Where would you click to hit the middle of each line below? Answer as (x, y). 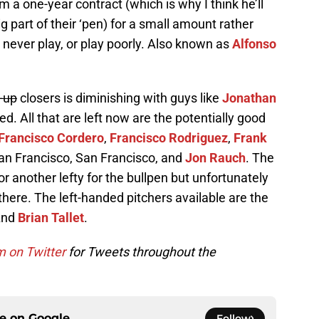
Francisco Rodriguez (169, 138)
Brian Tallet (51, 218)
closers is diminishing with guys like (120, 98)
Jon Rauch (215, 158)
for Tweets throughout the (141, 252)
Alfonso (254, 44)
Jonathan (249, 98)
